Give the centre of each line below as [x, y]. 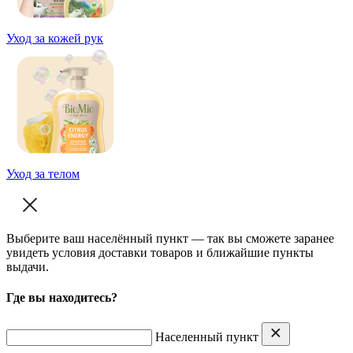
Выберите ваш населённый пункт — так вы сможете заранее [170, 239]
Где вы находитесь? [62, 298]
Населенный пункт [207, 336]
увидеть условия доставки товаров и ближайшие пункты [160, 253]
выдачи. [28, 267]
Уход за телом [43, 174]
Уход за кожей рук [55, 39]
